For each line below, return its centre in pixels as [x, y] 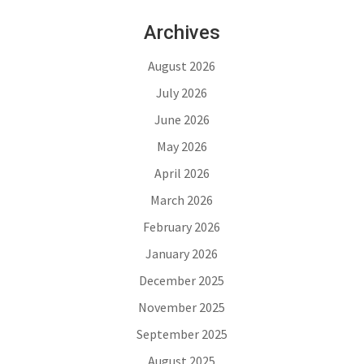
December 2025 [182, 280]
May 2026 [182, 146]
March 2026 [182, 200]
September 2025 [182, 334]
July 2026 [182, 93]
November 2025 [182, 307]
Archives [182, 32]
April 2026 [182, 173]
